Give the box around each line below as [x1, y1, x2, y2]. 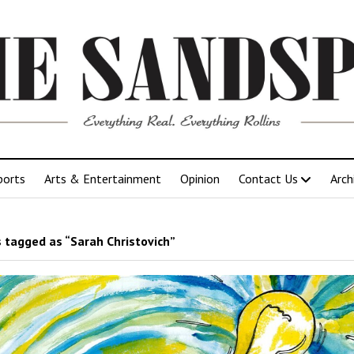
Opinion [180, 170, 220, 186]
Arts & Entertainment [44, 170, 161, 186]
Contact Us [239, 170, 298, 186]
